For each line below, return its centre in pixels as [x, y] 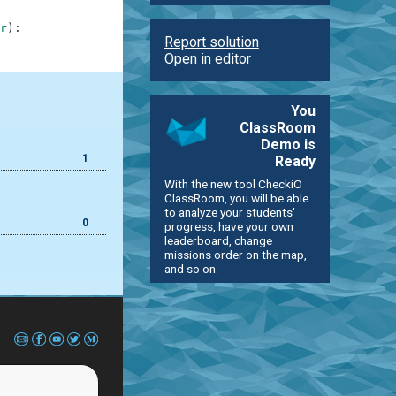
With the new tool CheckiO [233, 183]
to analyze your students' [229, 212]
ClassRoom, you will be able [236, 198]
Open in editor [207, 58]
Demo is [289, 144]
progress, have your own [228, 226]
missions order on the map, [235, 254]
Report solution [211, 42]
